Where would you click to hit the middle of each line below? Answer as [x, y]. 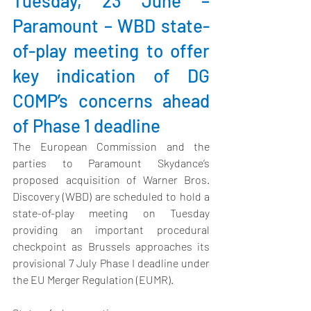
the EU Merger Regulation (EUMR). [93, 280]
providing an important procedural [111, 230]
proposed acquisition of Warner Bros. [111, 180]
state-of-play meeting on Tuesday [111, 213]
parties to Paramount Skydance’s [111, 163]
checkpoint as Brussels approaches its [111, 246]
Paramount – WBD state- [111, 26]
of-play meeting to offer [111, 51]
